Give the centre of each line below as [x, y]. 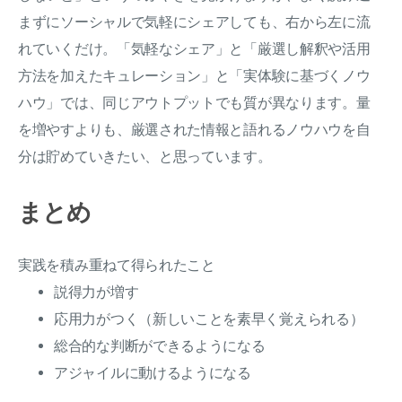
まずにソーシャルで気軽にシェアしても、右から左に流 [194, 22]
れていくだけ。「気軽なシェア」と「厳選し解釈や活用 [194, 49]
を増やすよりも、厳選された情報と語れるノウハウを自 [194, 130]
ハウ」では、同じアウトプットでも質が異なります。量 [194, 103]
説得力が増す [96, 293]
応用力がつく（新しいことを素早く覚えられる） [209, 319]
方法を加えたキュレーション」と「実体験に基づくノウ [194, 76]
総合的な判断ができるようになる [160, 346]
